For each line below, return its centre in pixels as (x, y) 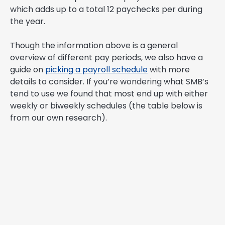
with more (169, 70)
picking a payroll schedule (96, 70)
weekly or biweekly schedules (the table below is (106, 106)
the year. (28, 22)
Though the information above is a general (94, 46)
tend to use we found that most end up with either (109, 94)
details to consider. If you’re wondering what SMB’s (109, 82)
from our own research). (59, 118)
